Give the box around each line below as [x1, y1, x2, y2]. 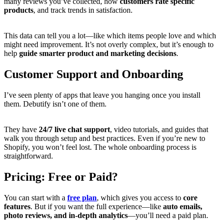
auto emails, [163, 202, 202, 211]
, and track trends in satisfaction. [33, 6, 133, 15]
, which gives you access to [97, 193, 183, 202]
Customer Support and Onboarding [4, 68, 183, 81]
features [4, 202, 30, 211]
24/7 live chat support [39, 125, 110, 134]
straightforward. [4, 152, 53, 161]
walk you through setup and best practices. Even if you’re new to [4, 134, 205, 143]
